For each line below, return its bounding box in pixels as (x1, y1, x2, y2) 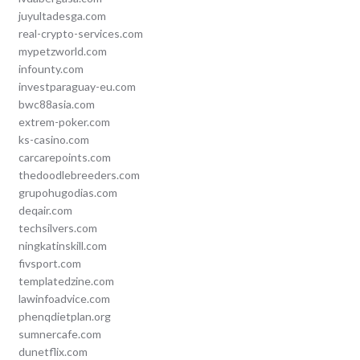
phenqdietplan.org (18, 309, 111, 324)
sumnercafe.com (18, 327, 101, 342)
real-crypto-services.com (18, 27, 143, 41)
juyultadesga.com (18, 9, 106, 23)
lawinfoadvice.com (18, 292, 110, 306)
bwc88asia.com (18, 97, 95, 112)
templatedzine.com (18, 274, 114, 288)
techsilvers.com (18, 221, 97, 235)
